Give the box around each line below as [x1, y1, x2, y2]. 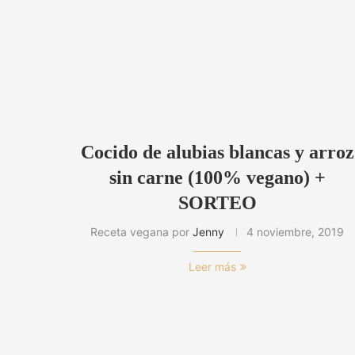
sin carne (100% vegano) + [109, 167, 326, 189]
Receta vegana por [90, 225, 193, 239]
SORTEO [177, 193, 257, 214]
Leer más [188, 260, 236, 274]
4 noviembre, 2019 [246, 225, 345, 239]
